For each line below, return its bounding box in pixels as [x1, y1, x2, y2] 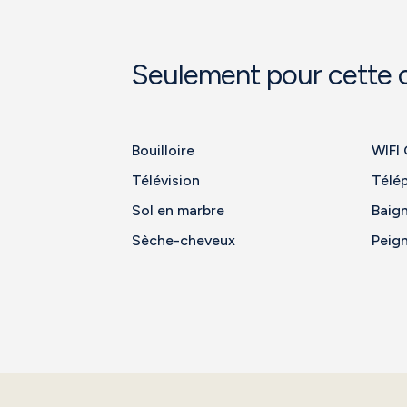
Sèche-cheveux [132, 232, 236, 249]
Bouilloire [132, 142, 195, 159]
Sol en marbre [132, 202, 225, 219]
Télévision [132, 172, 201, 189]
